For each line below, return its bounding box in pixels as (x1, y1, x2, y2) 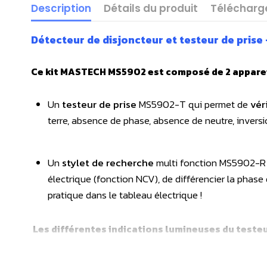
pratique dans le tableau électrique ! (48, 187, 202, 203)
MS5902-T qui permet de (136, 97, 250, 113)
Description (31, 1, 91, 16)
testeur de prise (62, 97, 136, 113)
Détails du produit (104, 1, 198, 16)
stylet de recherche (60, 154, 154, 170)
